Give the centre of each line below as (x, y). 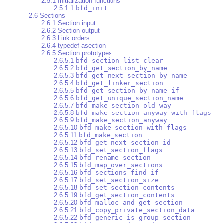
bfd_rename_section (115, 158)
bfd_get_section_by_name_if (127, 91)
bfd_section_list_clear (119, 61)
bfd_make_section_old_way (123, 106)
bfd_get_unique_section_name (129, 98)
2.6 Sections (47, 16)
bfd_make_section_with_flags (133, 128)
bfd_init (92, 8)
